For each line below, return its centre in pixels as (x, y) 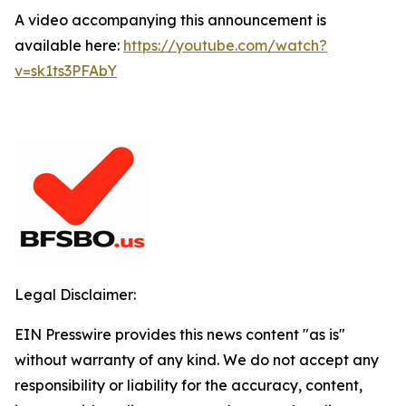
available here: (69, 46)
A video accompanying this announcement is (170, 20)
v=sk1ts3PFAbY (66, 71)
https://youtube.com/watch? (225, 46)
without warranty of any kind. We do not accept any (197, 360)
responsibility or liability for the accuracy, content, (188, 386)
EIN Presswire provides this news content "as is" (180, 335)
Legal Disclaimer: (75, 295)
